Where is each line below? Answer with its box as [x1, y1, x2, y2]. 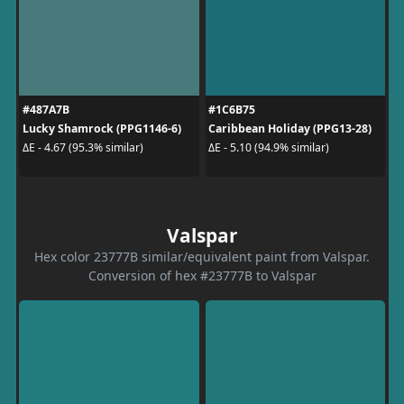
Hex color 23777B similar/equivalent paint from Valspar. [34, 247, 370, 265]
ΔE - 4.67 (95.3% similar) [22, 140, 143, 155]
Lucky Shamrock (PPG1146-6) [22, 120, 181, 136]
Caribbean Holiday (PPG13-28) [208, 120, 372, 136]
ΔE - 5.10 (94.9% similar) [208, 140, 329, 155]
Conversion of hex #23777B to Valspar [87, 266, 317, 284]
